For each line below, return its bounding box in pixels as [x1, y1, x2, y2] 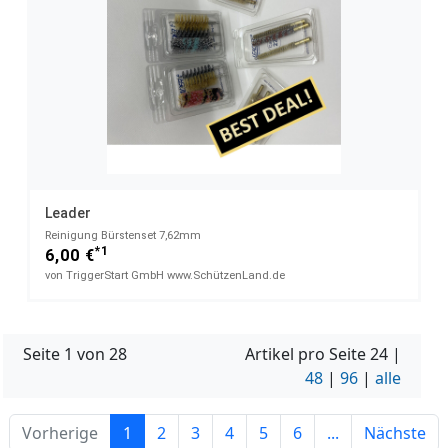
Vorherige [22, 421, 98, 444]
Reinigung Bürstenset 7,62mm [45, 228, 201, 242]
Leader [45, 204, 91, 221]
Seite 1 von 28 [23, 342, 127, 365]
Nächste [364, 421, 426, 444]
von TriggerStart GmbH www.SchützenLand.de [45, 268, 285, 282]
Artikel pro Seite [245, 342, 370, 365]
